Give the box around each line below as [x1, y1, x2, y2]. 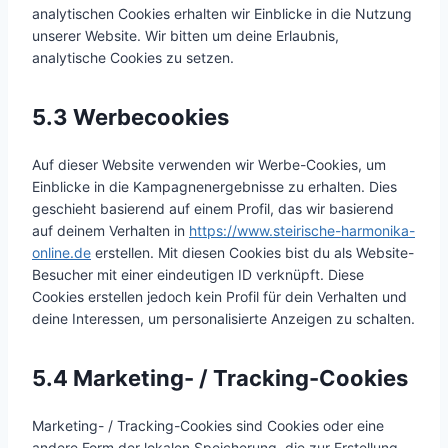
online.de [32, 244, 91, 261]
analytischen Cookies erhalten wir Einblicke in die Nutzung [32, 5, 412, 22]
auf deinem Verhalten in [32, 222, 189, 239]
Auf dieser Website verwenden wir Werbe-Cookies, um [32, 156, 386, 173]
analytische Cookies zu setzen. [32, 49, 234, 66]
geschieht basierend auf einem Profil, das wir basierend [32, 200, 394, 217]
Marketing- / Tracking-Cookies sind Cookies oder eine [32, 417, 384, 434]
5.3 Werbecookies [32, 104, 229, 130]
